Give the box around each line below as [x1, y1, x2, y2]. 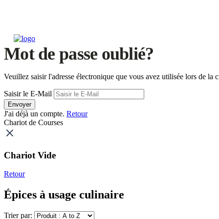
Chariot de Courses [4, 118, 63, 127]
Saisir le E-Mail [4, 89, 52, 98]
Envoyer [8, 101, 31, 108]
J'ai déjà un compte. [4, 109, 66, 118]
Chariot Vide [4, 150, 56, 160]
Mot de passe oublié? [4, 44, 154, 64]
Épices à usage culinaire [4, 188, 124, 201]
